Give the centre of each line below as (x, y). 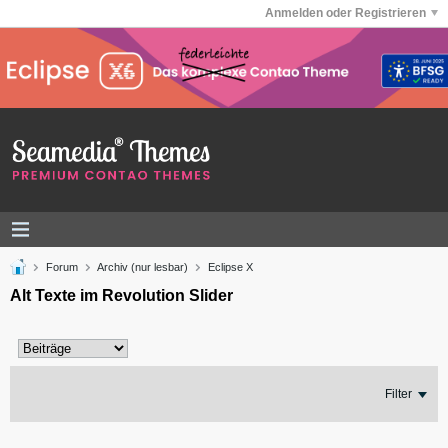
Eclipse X (230, 266)
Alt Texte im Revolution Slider (121, 295)
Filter (398, 393)
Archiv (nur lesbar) (142, 266)
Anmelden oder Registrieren (345, 13)
